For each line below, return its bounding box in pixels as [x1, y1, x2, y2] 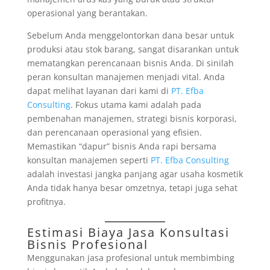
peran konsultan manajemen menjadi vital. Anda [27, 71, 225, 83]
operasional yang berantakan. [27, 7, 148, 19]
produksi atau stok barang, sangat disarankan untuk [27, 43, 239, 55]
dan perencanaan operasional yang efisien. [27, 127, 202, 138]
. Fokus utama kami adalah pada [70, 99, 201, 110]
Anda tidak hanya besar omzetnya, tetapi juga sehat [27, 182, 237, 193]
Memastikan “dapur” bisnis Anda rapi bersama [27, 140, 216, 152]
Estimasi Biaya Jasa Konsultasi [27, 224, 230, 240]
